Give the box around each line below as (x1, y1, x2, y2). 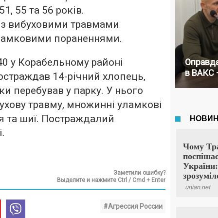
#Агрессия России (103, 202, 163, 210)
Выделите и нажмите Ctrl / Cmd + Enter (57, 177, 165, 183)
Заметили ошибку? (113, 169, 165, 176)
